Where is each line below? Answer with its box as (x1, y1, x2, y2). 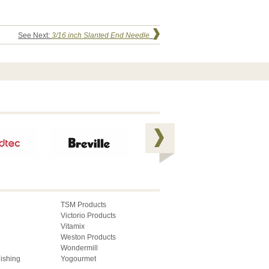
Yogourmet (61, 255, 96, 264)
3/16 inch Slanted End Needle (52, 31, 150, 40)
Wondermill (61, 244, 98, 253)
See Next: (18, 31, 52, 40)
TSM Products (61, 201, 106, 210)
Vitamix (61, 222, 85, 231)
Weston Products (61, 233, 116, 242)
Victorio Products (61, 211, 116, 220)
